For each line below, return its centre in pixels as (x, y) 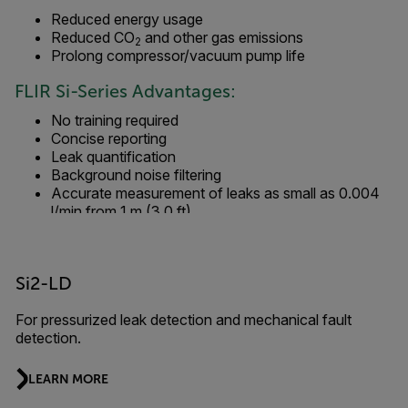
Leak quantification (113, 157)
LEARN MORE (68, 378)
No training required (115, 121)
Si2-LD (43, 284)
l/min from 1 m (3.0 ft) (121, 212)
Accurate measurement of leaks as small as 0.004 (215, 194)
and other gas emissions (222, 38)
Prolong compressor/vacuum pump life (178, 56)
